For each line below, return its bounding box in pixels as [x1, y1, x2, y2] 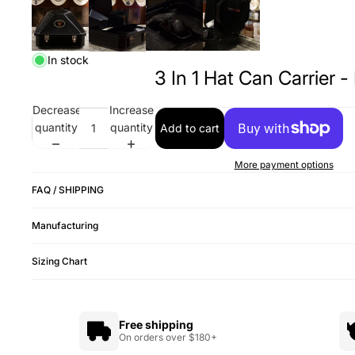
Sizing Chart [32, 255, 87, 268]
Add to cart [160, 120, 219, 135]
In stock [48, 52, 89, 67]
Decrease [32, 103, 82, 117]
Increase [109, 103, 154, 117]
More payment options [234, 159, 334, 171]
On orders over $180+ [118, 331, 217, 344]
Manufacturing [32, 219, 98, 232]
